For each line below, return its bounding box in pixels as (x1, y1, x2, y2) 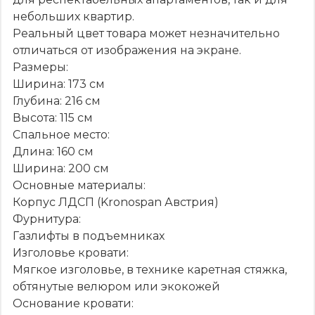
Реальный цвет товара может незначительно (13, 26, 280, 40)
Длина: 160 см (13, 144, 94, 158)
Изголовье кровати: (13, 245, 129, 259)
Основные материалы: (13, 178, 146, 192)
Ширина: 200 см (13, 161, 109, 175)
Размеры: (13, 60, 68, 74)
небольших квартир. (13, 9, 134, 23)
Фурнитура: (13, 212, 81, 226)
